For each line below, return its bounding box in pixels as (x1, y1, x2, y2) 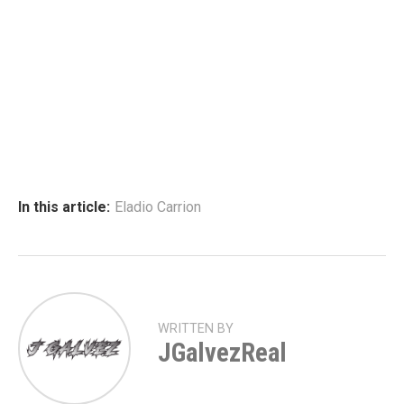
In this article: (18, 197, 110, 216)
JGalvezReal (158, 336, 287, 368)
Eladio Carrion (115, 197, 201, 216)
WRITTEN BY (158, 320, 234, 336)
